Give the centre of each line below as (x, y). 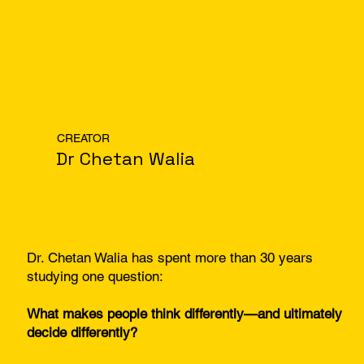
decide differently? (82, 332)
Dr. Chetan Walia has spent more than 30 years (170, 257)
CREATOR (83, 139)
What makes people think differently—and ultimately (185, 313)
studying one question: (95, 276)
